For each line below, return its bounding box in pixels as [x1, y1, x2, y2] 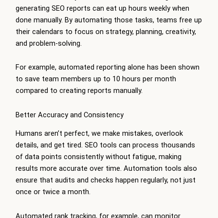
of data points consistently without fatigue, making [16, 152, 182, 162]
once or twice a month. [16, 187, 91, 197]
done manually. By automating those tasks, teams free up [16, 15, 202, 24]
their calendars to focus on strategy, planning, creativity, [16, 27, 196, 36]
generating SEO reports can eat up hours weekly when [16, 3, 189, 13]
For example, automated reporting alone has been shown [16, 63, 200, 72]
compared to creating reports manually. [16, 86, 143, 95]
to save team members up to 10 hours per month [16, 74, 176, 84]
